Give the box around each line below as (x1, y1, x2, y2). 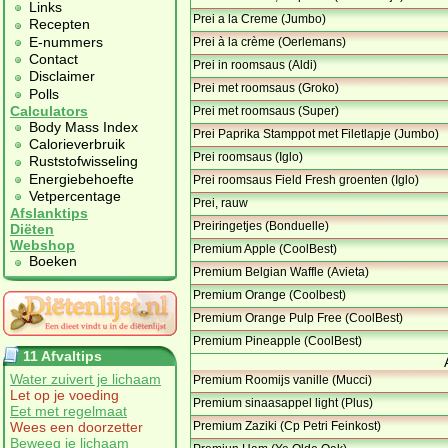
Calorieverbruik (29, 136, 125, 153)
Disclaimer (29, 68, 95, 85)
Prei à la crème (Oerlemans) (193, 35, 346, 50)
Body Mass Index (29, 118, 138, 135)
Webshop (10, 237, 75, 254)
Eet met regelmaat (10, 402, 127, 419)
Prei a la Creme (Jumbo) (193, 12, 326, 27)
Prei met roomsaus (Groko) (193, 81, 339, 96)
